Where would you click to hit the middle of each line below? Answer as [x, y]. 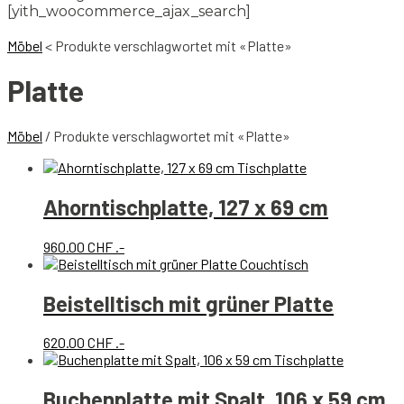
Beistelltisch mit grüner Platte [188, 303]
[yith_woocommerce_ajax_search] [129, 11]
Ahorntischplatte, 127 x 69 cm [186, 207]
